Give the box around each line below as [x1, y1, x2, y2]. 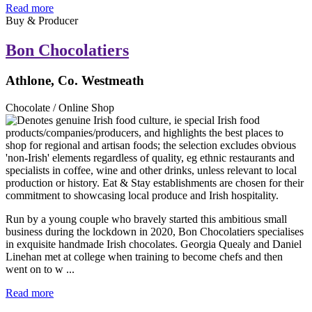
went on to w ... [6, 263, 75, 276]
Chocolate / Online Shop [6, 102, 114, 114]
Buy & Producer [6, 14, 78, 26]
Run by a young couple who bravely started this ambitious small [6, 213, 287, 226]
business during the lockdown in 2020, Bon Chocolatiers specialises [6, 226, 304, 238]
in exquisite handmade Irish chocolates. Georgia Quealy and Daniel [6, 238, 302, 251]
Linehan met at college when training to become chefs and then [6, 251, 283, 263]
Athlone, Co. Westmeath [6, 73, 144, 88]
